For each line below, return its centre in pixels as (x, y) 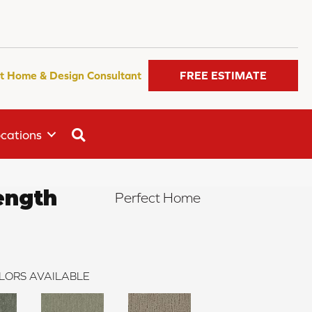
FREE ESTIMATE (224, 76)
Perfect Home (157, 198)
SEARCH (113, 133)
